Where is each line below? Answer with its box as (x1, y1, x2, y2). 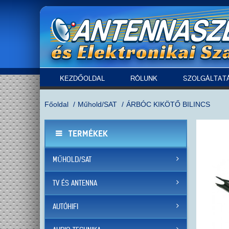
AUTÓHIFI (53, 202, 78, 212)
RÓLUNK (130, 73, 157, 85)
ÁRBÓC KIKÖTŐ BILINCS (126, 100, 210, 109)
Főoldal (44, 100, 68, 109)
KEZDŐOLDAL (60, 73, 105, 85)
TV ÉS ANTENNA (53, 178, 97, 188)
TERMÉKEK (68, 128, 108, 139)
